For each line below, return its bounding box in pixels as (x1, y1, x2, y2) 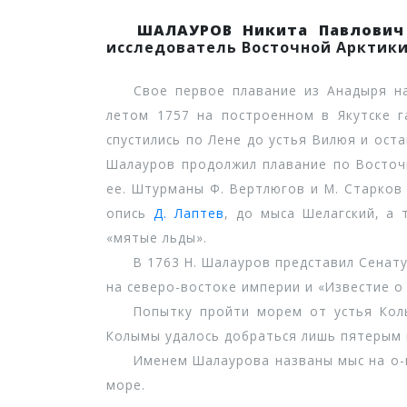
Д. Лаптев (153, 204, 224, 222)
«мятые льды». (106, 229, 207, 246)
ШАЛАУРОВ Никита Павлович (137, 20, 404, 40)
